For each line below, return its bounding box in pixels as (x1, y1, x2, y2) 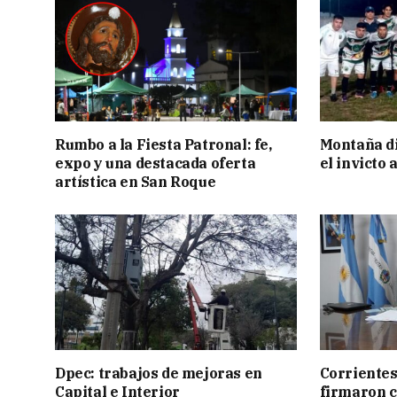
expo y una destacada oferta (55, 153, 256, 172)
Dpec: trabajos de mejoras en (55, 363, 262, 382)
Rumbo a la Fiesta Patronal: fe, (55, 135, 272, 153)
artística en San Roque (55, 172, 216, 191)
